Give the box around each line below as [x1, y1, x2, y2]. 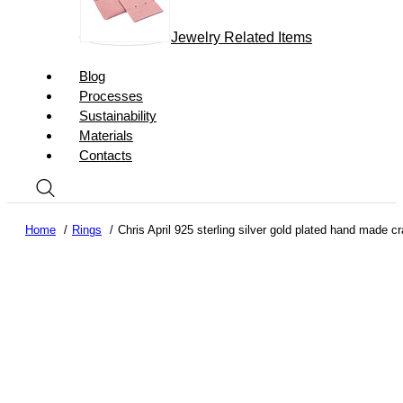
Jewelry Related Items [171, 30, 312, 45]
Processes [79, 88, 143, 103]
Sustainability [79, 108, 157, 123]
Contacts [79, 148, 132, 163]
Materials [79, 128, 133, 143]
